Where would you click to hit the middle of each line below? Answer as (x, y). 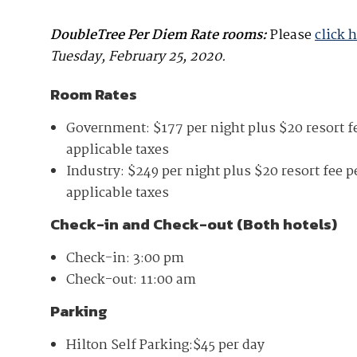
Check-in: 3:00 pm (125, 258)
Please (291, 35)
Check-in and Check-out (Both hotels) (194, 224)
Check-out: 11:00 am (131, 280)
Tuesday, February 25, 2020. (138, 57)
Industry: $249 (114, 171)
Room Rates (94, 94)
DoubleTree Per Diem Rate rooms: (159, 35)
